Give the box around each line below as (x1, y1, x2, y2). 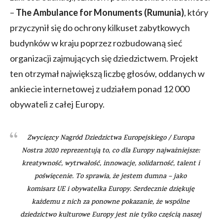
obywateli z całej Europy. (10, 98, 105, 110)
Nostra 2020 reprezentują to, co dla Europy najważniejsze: (21, 146, 200, 156)
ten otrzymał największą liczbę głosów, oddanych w (10, 68, 205, 79)
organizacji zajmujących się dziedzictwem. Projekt (10, 52, 198, 64)
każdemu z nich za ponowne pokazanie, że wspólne (32, 197, 189, 208)
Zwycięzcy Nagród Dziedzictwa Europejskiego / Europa (27, 133, 194, 144)
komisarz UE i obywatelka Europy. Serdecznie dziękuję (27, 184, 194, 195)
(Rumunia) (144, 6, 184, 18)
